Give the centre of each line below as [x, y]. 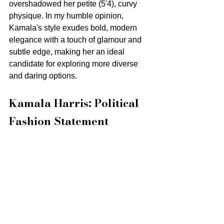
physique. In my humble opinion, [67, 15]
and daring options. [43, 75]
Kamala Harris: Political [75, 103]
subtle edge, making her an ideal [68, 51]
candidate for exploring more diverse [74, 63]
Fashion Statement [59, 121]
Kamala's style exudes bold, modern [74, 27]
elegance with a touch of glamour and [76, 39]
